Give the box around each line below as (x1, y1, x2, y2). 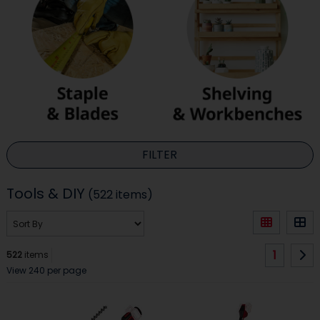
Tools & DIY (6, 183, 85, 204)
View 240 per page (6, 264, 86, 276)
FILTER (142, 146, 178, 164)
